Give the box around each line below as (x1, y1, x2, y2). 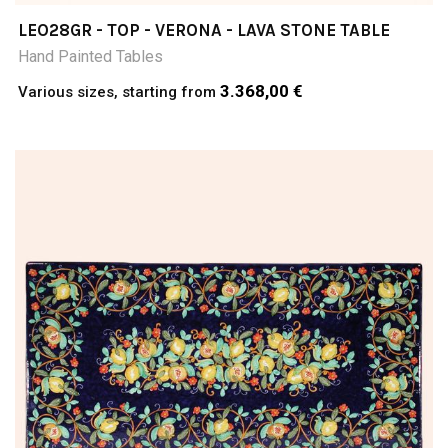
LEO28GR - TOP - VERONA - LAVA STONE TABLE (18, 19, 390, 40)
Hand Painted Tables (18, 46, 163, 66)
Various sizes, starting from (18, 82, 220, 101)
